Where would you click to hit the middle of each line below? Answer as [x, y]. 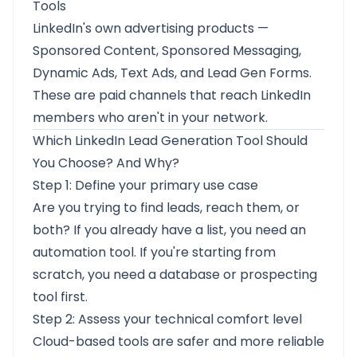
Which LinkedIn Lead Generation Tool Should [170, 141]
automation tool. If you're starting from [154, 252]
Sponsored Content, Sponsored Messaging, [167, 51]
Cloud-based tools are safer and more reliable [178, 341]
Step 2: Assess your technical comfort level [167, 319]
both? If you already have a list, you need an [169, 230]
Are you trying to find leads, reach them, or [166, 208]
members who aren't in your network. [150, 118]
